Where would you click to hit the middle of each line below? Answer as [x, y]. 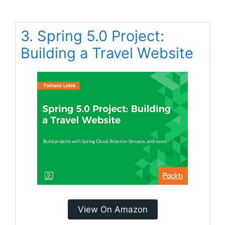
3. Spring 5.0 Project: [92, 36]
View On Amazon [113, 209]
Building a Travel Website [107, 53]
